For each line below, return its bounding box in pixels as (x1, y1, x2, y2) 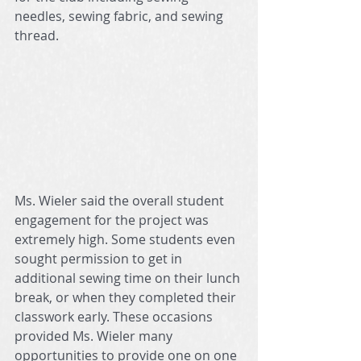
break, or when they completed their (15, 288, 239, 307)
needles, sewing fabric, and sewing (15, 7, 226, 25)
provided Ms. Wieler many (15, 327, 176, 346)
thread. (15, 27, 59, 44)
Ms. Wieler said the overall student (15, 192, 227, 210)
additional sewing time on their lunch (15, 269, 243, 288)
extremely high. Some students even (15, 230, 239, 249)
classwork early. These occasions (15, 308, 216, 326)
